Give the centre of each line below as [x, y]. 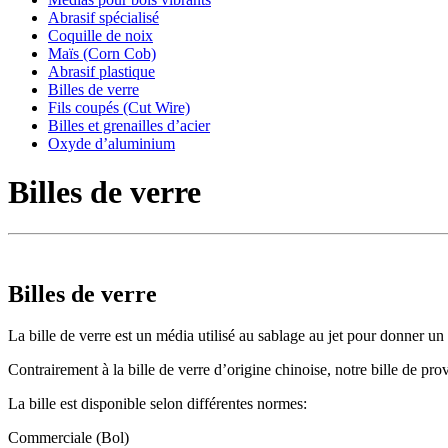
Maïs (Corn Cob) [102, 53]
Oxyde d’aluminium [111, 143]
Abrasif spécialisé [103, 17]
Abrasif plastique [101, 71]
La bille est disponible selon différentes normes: [157, 404]
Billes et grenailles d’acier [129, 125]
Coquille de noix [100, 35]
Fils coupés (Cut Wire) [119, 107]
